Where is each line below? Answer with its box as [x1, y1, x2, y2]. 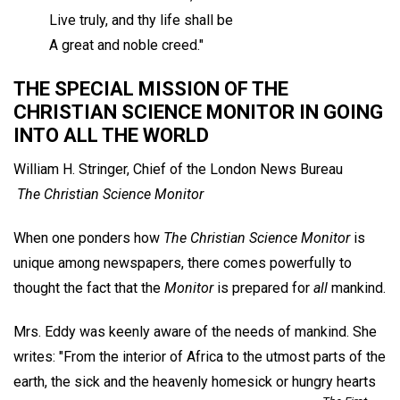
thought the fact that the [13, 279, 164, 297]
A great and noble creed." [49, 36, 204, 54]
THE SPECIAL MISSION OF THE [13, 78, 288, 101]
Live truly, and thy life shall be [49, 11, 233, 29]
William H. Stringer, [13, 161, 129, 179]
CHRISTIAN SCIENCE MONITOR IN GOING [13, 101, 383, 124]
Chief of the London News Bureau [133, 161, 343, 179]
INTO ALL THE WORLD [13, 124, 209, 147]
